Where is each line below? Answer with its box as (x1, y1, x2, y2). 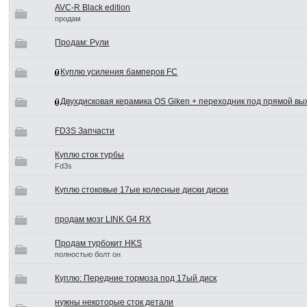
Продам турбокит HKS (55, 238, 143, 248)
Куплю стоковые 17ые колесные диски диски (55, 185, 229, 195)
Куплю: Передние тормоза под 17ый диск (55, 273, 217, 283)
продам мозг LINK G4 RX (55, 214, 151, 224)
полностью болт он (55, 250, 121, 258)
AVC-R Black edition (55, 3, 131, 12)
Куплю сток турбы (55, 150, 125, 160)
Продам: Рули (55, 38, 110, 47)
